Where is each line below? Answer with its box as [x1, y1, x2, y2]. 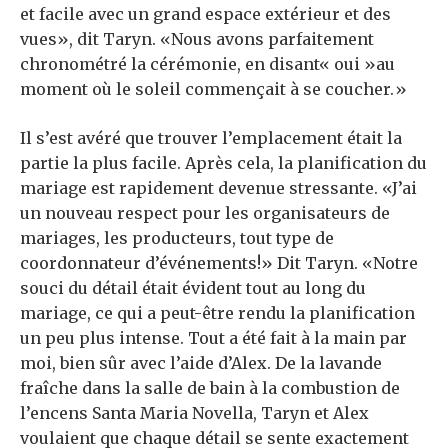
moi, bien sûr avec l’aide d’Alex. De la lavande [20, 353, 382, 374]
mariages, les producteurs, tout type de [20, 228, 334, 249]
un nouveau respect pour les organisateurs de [20, 203, 390, 224]
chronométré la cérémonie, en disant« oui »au [20, 54, 395, 75]
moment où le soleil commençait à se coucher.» [20, 79, 407, 100]
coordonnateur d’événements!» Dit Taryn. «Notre [20, 253, 418, 274]
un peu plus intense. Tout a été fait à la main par [20, 328, 407, 349]
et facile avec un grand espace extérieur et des [20, 4, 391, 25]
